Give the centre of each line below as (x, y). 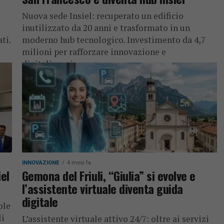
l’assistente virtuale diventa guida (102, 188)
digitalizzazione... (57, 64)
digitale (40, 201)
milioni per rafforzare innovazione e (94, 52)
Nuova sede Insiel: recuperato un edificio (102, 16)
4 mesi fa (79, 163)
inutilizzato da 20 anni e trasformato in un (106, 28)
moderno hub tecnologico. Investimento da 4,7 (113, 40)
